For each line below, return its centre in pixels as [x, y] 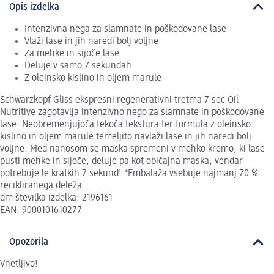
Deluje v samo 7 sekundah [78, 66]
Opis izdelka [34, 7]
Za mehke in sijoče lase [72, 54]
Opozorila [29, 243]
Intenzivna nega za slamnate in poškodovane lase [125, 29]
